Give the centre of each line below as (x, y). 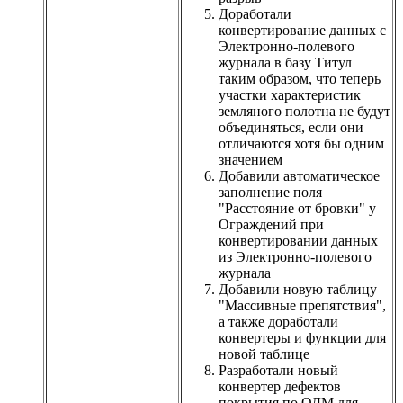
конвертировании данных (298, 240)
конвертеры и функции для (302, 337)
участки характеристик (290, 94)
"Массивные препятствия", (302, 305)
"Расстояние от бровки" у (297, 208)
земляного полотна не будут (304, 111)
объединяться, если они (291, 127)
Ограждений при (271, 224)
